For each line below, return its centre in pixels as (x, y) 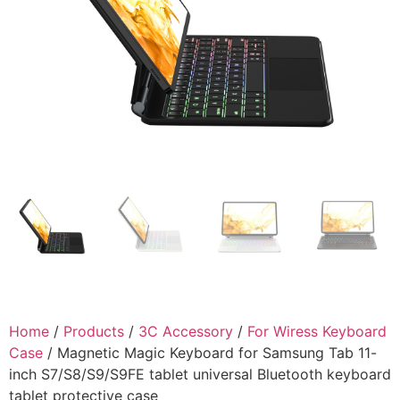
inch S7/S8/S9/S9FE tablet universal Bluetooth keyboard (200, 374)
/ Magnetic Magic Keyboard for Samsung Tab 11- (210, 352)
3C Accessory (186, 331)
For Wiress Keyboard (317, 331)
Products (94, 331)
